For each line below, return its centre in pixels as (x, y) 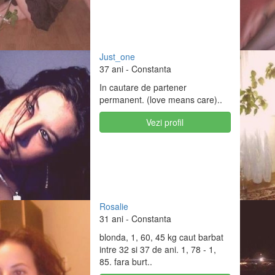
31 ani (111, 218)
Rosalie (114, 206)
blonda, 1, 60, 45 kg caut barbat (161, 237)
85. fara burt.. (126, 261)
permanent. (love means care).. (161, 99)
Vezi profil (165, 122)
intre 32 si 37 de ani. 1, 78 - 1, (157, 249)
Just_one (117, 56)
